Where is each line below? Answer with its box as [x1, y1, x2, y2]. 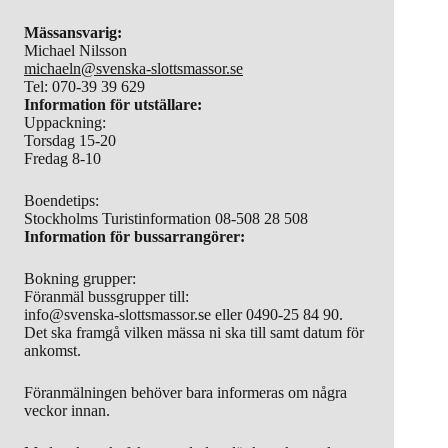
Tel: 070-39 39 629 [24, 77, 145, 95]
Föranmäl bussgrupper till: [24, 287, 189, 305]
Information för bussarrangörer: [24, 227, 245, 245]
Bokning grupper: [24, 269, 136, 287]
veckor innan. [24, 401, 110, 419]
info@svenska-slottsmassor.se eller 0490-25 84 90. [24, 305, 343, 323]
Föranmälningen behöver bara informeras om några [24, 383, 347, 401]
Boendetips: [24, 191, 99, 209]
